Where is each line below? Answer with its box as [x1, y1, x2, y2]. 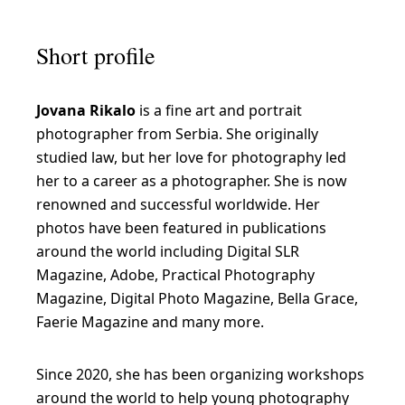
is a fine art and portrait [139, 99, 302, 120]
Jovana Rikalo [36, 99, 139, 120]
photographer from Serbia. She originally [36, 123, 318, 144]
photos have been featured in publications [36, 217, 326, 238]
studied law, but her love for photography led [36, 146, 346, 167]
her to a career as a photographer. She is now [36, 170, 347, 191]
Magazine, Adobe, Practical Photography [36, 264, 315, 285]
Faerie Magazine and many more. [36, 311, 264, 332]
